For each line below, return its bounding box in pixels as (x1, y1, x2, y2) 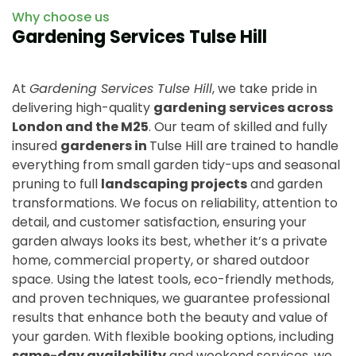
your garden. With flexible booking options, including (12, 327, 334, 346)
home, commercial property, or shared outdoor (12, 250, 310, 269)
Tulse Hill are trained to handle (149, 136, 339, 155)
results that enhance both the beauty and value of (12, 308, 328, 327)
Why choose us (12, 7, 110, 26)
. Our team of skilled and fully (149, 117, 327, 136)
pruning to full (12, 174, 101, 193)
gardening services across (153, 98, 333, 117)
